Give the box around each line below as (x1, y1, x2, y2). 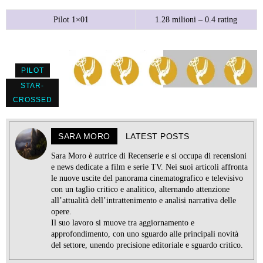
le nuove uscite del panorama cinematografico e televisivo (51, 174, 243, 183)
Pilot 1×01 (53, 15, 89, 25)
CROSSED (12, 96, 52, 104)
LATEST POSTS (125, 131, 190, 141)
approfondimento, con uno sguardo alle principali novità (51, 230, 238, 239)
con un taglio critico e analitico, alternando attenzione (51, 185, 230, 194)
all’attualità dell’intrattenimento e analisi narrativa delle (51, 196, 236, 205)
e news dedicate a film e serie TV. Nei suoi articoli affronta (51, 163, 248, 172)
